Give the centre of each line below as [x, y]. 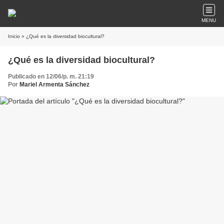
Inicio [14, 36]
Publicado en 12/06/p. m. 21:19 [51, 76]
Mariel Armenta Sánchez [54, 84]
